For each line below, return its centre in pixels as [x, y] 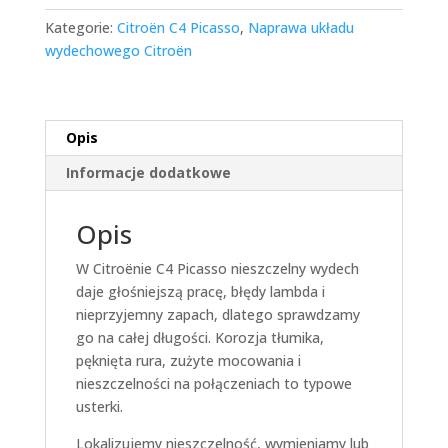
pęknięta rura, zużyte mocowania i [188, 360]
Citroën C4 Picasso [178, 27]
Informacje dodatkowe [148, 172]
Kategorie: [80, 27]
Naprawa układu [300, 27]
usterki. [99, 406]
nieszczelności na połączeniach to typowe [213, 383]
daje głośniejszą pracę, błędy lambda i [200, 291]
